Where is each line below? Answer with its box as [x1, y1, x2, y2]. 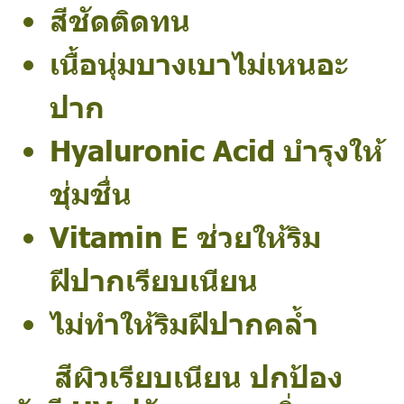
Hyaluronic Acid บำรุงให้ [50, 131, 383, 167]
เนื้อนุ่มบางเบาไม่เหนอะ [50, 44, 348, 80]
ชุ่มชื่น [50, 174, 132, 210]
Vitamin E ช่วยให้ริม [50, 217, 321, 253]
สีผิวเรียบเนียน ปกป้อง [14, 357, 343, 393]
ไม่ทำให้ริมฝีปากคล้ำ [50, 304, 318, 340]
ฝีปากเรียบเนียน [50, 261, 258, 297]
